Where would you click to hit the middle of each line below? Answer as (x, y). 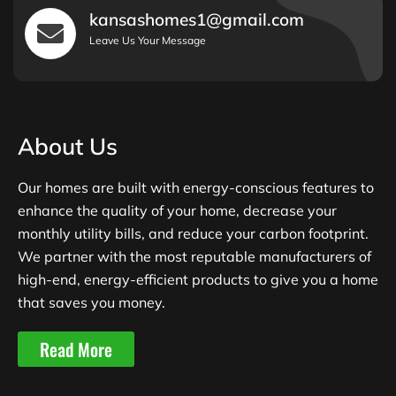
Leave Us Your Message (148, 40)
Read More (76, 349)
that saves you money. (91, 302)
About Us (68, 146)
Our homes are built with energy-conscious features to (196, 187)
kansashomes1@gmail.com (197, 19)
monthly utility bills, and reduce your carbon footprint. (193, 233)
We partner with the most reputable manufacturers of (194, 256)
